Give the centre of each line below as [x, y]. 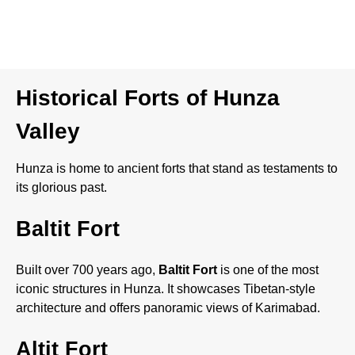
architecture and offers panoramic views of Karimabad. [168, 308]
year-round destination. [73, 47]
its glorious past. [61, 187]
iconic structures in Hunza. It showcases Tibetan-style [166, 289]
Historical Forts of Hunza [148, 97]
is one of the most [268, 270]
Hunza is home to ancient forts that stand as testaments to [177, 168]
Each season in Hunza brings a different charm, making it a [173, 28]
